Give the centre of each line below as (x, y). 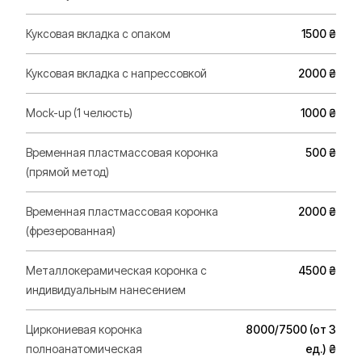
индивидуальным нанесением (106, 290)
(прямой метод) (67, 172)
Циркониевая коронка (84, 329)
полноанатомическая (84, 349)
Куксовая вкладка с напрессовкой (116, 73)
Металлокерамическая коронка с (116, 270)
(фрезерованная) (71, 231)
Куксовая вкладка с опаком (98, 34)
